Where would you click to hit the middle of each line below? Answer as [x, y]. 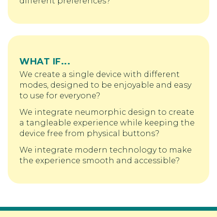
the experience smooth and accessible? [100, 160]
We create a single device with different [100, 74]
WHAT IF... [45, 61]
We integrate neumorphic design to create [107, 112]
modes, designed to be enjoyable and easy [105, 85]
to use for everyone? [60, 95]
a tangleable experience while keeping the [107, 123]
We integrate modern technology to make [106, 150]
